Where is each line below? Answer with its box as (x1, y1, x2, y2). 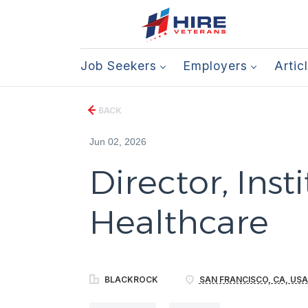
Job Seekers (80, 58, 157, 73)
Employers (184, 58, 247, 73)
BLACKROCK (102, 274, 158, 285)
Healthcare (89, 202, 269, 242)
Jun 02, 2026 (89, 136, 146, 147)
